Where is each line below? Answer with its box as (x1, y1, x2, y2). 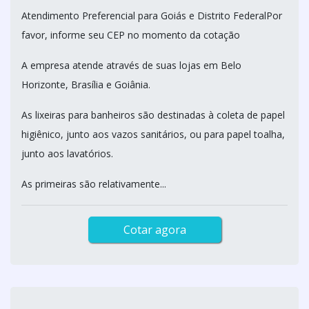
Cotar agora (123, 222, 186, 237)
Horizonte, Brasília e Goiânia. (21, 78, 150, 91)
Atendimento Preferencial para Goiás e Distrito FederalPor (21, 9, 282, 22)
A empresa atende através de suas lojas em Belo (21, 59, 241, 72)
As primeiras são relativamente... (21, 177, 166, 190)
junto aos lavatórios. (21, 147, 113, 160)
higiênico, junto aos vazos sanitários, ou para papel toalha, (21, 128, 285, 141)
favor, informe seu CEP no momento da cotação (21, 28, 240, 41)
